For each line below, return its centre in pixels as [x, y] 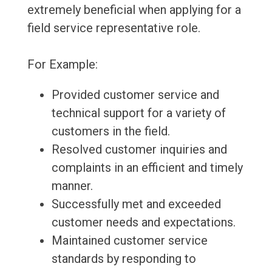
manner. [72, 186]
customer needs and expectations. [143, 223]
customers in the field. [110, 131]
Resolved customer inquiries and [139, 150]
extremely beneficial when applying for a [134, 10]
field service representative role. [114, 28]
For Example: [62, 65]
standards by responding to [124, 259]
